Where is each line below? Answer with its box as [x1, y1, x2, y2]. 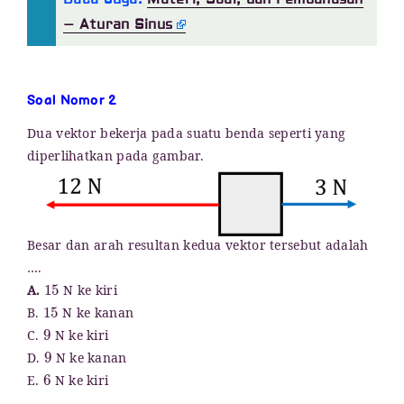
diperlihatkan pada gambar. [27, 147, 204, 170]
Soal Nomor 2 [27, 92, 117, 110]
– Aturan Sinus [63, 16, 173, 34]
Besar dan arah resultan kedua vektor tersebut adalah [27, 236, 369, 260]
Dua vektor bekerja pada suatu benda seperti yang [27, 124, 346, 148]
